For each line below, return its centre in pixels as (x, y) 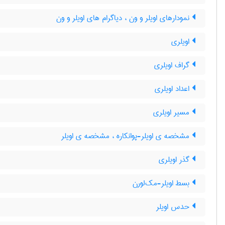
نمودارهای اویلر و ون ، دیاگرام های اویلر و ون (124, 18)
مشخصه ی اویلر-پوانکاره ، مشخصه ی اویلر (127, 136)
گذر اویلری (175, 160)
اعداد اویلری (173, 89)
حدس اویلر (174, 207)
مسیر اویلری (173, 113)
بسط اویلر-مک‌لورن (162, 183)
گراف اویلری (173, 65)
